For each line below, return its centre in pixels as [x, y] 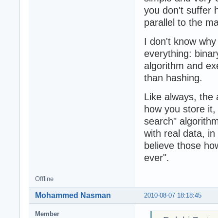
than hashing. [173, 78]
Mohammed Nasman [73, 196]
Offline [44, 179]
